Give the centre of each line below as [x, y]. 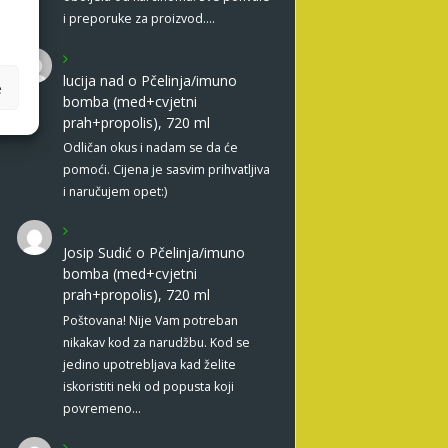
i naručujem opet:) [114, 191]
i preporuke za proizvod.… [138, 19]
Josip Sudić [97, 253]
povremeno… [101, 408]
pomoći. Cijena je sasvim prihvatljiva [166, 169]
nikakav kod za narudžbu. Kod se [156, 342]
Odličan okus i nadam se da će [150, 147]
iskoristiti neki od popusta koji [148, 386]
